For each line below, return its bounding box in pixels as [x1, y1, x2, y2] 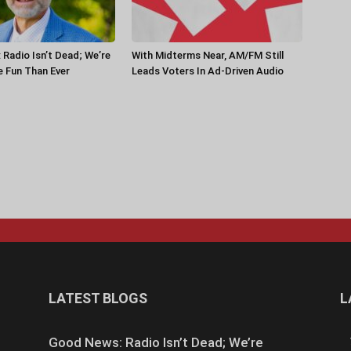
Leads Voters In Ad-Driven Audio [132, 65, 284, 77]
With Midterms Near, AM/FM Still [132, 49, 284, 61]
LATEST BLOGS [49, 290, 147, 306]
